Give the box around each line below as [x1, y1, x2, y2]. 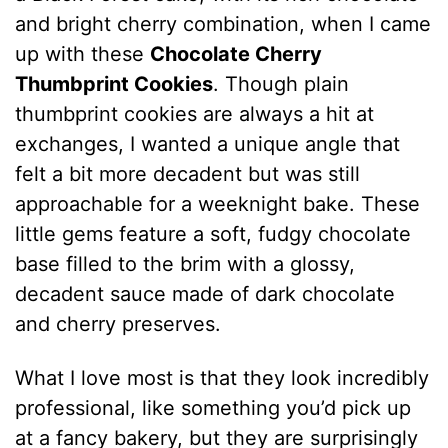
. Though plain [213, 72, 350, 97]
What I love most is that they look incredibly [15, 366, 430, 391]
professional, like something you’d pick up [15, 396, 412, 421]
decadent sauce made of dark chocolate [15, 282, 396, 307]
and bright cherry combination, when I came [15, 12, 432, 37]
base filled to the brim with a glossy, [15, 252, 356, 277]
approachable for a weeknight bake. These [15, 192, 421, 217]
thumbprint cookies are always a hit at [15, 102, 375, 127]
